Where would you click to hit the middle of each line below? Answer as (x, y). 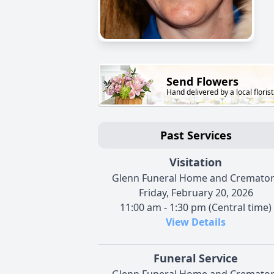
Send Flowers (202, 82)
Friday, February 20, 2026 (196, 192)
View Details (196, 222)
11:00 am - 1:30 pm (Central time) (196, 207)
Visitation (196, 162)
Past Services (196, 135)
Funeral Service (196, 258)
